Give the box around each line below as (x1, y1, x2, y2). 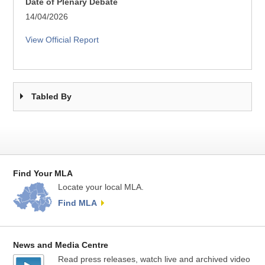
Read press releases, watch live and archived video (58, 254, 251, 264)
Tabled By (31, 92, 72, 101)
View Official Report (25, 35, 99, 44)
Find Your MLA (13, 169, 73, 178)
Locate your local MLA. (58, 182, 144, 192)
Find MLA (58, 198, 98, 208)
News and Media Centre (13, 240, 109, 250)
